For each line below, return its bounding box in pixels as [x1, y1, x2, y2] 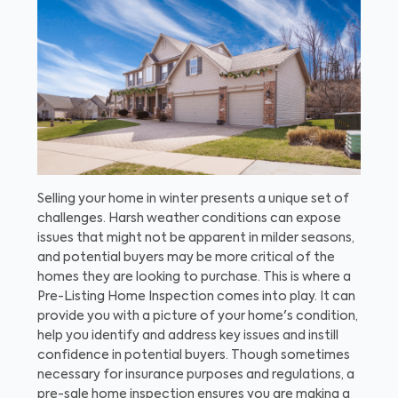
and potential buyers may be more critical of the [37, 251, 335, 265]
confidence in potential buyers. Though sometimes [37, 349, 350, 362]
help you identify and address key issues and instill [37, 330, 338, 343]
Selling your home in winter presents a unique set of [37, 193, 349, 206]
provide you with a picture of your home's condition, [37, 310, 358, 323]
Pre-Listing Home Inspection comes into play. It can [37, 291, 355, 304]
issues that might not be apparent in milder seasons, [37, 232, 354, 245]
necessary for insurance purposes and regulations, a [37, 369, 354, 382]
